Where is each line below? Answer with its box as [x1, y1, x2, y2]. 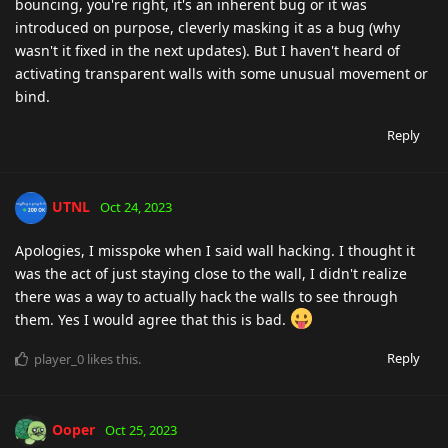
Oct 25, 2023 [105, 420, 177, 439]
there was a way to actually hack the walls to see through [15, 286, 398, 306]
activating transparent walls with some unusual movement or [15, 63, 428, 83]
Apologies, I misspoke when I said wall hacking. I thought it [15, 240, 415, 260]
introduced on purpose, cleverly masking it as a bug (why [15, 17, 400, 37]
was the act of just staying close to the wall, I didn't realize [15, 263, 407, 283]
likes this [84, 349, 138, 368]
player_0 [34, 349, 84, 368]
